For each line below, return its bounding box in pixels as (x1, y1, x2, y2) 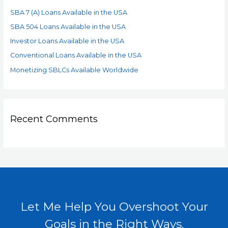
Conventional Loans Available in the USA (10, 51, 141, 60)
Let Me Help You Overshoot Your (20, 199, 208, 214)
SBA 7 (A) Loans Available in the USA (10, 8, 127, 16)
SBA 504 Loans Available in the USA (10, 22, 126, 31)
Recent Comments (10, 112, 98, 125)
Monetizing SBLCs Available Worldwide (10, 66, 138, 74)
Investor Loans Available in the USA (10, 37, 124, 45)
